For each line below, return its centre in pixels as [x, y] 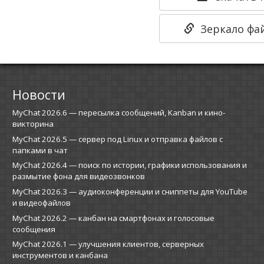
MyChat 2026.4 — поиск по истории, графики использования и [129, 165]
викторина [33, 124]
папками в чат [40, 150]
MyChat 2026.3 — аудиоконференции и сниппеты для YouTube [130, 192]
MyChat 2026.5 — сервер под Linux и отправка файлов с [117, 139]
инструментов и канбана [60, 255]
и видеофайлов [41, 203]
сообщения [34, 229]
